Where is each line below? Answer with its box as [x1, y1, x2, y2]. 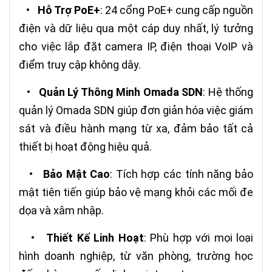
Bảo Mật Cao [42, 168, 110, 181]
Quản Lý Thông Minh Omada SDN [38, 86, 203, 99]
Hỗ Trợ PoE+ [37, 4, 101, 17]
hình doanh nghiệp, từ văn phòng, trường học [19, 250, 253, 263]
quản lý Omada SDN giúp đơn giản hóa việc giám [19, 104, 253, 117]
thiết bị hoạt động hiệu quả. [19, 140, 152, 154]
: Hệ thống [203, 86, 254, 99]
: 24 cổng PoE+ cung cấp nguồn [100, 4, 254, 17]
